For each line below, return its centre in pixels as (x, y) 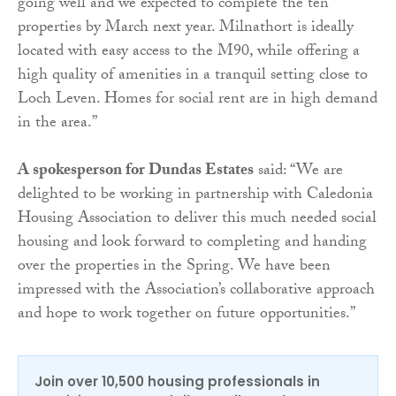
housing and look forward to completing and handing (192, 243)
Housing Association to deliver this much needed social (197, 219)
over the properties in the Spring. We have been (174, 267)
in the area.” (57, 124)
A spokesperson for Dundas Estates (136, 171)
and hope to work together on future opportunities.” (187, 315)
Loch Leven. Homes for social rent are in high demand (198, 100)
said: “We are (298, 171)
